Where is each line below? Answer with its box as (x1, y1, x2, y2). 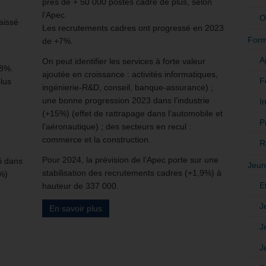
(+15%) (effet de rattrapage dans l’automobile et (42, 108, 223, 118)
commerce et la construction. (42, 134, 151, 144)
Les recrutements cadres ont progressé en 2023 (42, 23, 224, 33)
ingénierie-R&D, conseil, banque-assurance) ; (42, 82, 213, 92)
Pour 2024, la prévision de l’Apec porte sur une (42, 154, 218, 164)
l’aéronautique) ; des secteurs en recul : (42, 121, 191, 131)
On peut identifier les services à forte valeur (42, 56, 205, 66)
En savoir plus (49, 203, 102, 213)
